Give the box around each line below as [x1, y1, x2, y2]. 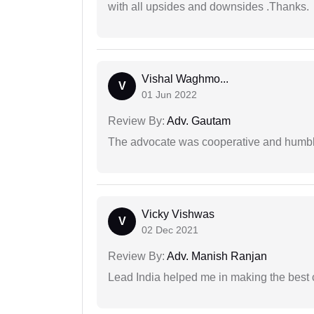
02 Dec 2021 [142, 224, 198, 235]
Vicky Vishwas [142, 207, 214, 220]
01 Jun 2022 [142, 88, 197, 100]
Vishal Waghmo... [142, 72, 228, 85]
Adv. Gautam [165, 114, 231, 127]
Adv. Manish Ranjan [165, 250, 267, 262]
